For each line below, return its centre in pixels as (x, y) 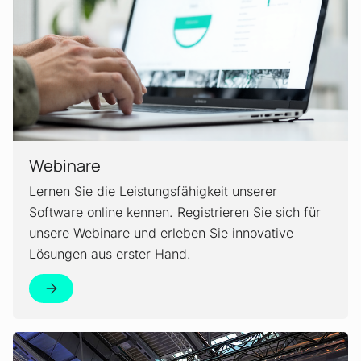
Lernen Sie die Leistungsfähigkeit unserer (153, 191)
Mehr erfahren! (86, 340)
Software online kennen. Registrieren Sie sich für (175, 212)
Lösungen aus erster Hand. (110, 253)
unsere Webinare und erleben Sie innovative (161, 232)
